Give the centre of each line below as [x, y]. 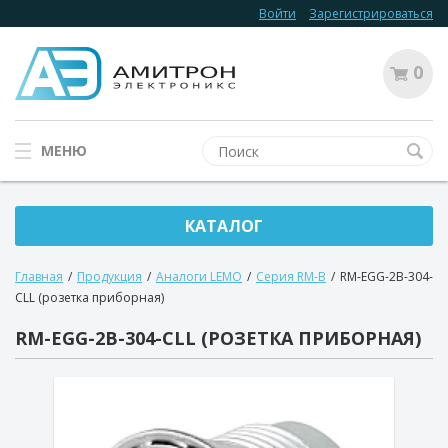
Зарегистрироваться [371, 13]
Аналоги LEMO [199, 276]
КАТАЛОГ [224, 226]
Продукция [109, 276]
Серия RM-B [291, 276]
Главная [39, 276]
